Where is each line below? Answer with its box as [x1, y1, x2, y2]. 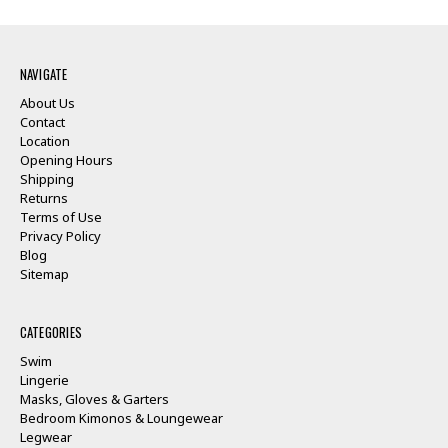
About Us [19, 94, 75, 113]
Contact [19, 113, 65, 132]
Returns [19, 189, 68, 208]
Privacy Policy [19, 227, 101, 246]
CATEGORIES [19, 322, 82, 343]
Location [19, 132, 70, 151]
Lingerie [19, 371, 69, 390]
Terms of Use [19, 208, 102, 227]
